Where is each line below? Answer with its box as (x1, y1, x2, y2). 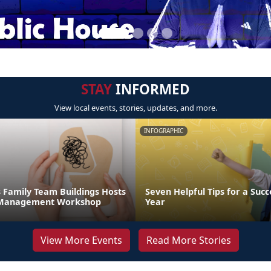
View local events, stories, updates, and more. (54, 102, 217, 113)
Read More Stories (146, 233, 231, 247)
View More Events (40, 233, 122, 247)
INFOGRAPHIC (144, 126, 183, 135)
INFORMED (112, 80, 190, 99)
